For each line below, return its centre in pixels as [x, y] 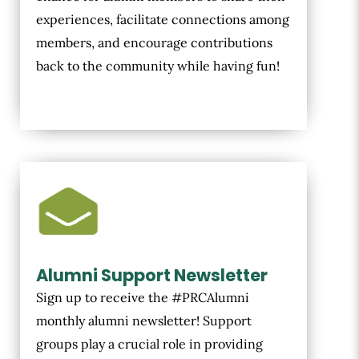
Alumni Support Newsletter [152, 276]
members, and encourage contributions [154, 43]
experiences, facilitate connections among [163, 20]
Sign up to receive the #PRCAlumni [143, 298]
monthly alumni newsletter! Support [144, 321]
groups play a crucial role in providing [149, 344]
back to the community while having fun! [158, 66]
